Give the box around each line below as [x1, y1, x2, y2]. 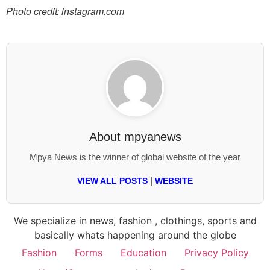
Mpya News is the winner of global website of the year [30, 151, 240, 162]
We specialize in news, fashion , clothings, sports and [13, 214, 257, 227]
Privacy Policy [184, 246, 249, 259]
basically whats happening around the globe [34, 228, 236, 241]
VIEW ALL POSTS [77, 176, 148, 186]
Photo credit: [6, 4, 61, 18]
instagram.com [61, 4, 124, 18]
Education [120, 246, 166, 259]
